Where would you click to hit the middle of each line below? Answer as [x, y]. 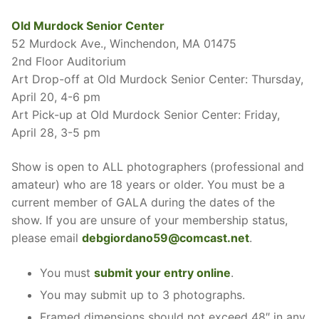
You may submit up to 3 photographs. [142, 294]
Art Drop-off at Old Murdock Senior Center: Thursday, [157, 79]
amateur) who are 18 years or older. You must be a [148, 184]
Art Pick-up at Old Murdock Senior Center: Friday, [146, 115]
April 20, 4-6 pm [56, 97]
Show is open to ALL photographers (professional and [158, 166]
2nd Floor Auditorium [69, 62]
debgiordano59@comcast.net [166, 237]
